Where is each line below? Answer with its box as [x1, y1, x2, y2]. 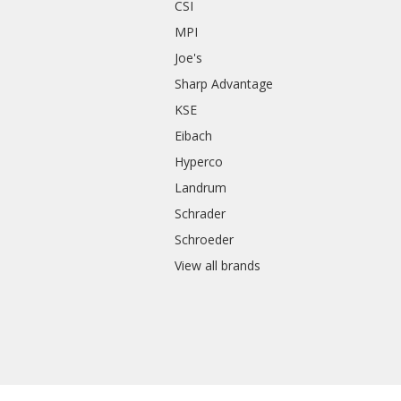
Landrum [175, 179, 227, 197]
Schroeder [175, 231, 235, 249]
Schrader [175, 205, 226, 223]
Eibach [175, 127, 213, 145]
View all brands [175, 257, 261, 275]
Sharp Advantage [175, 75, 274, 93]
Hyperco [175, 153, 224, 171]
